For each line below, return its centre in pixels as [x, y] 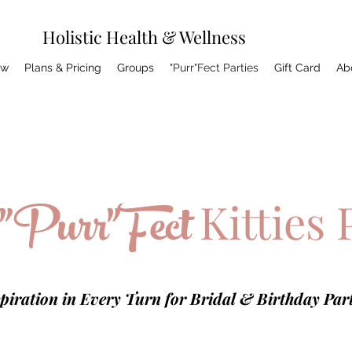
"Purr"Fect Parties [214, 68]
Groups [136, 68]
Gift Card [297, 68]
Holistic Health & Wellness [144, 37]
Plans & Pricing [63, 68]
